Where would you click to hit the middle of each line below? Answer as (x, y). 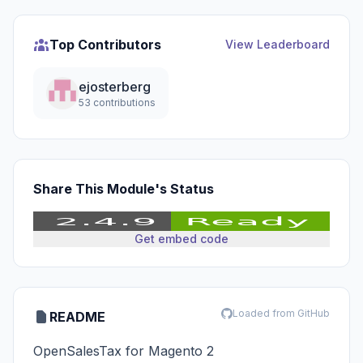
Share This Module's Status (124, 189)
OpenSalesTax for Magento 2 (124, 351)
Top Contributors (105, 45)
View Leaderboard (278, 44)
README (77, 317)
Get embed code (181, 239)
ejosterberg (115, 87)
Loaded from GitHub (281, 313)
